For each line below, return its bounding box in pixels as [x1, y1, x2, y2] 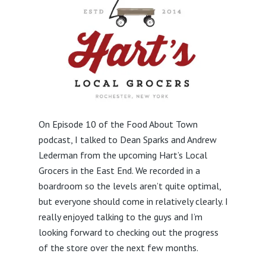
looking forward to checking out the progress [38, 226, 218, 238]
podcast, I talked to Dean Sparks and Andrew [38, 134, 217, 145]
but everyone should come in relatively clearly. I [38, 195, 228, 207]
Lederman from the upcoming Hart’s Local [38, 149, 207, 161]
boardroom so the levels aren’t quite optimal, [38, 180, 221, 192]
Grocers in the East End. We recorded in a [38, 164, 200, 176]
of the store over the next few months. [38, 242, 198, 254]
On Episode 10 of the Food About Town [38, 118, 198, 130]
